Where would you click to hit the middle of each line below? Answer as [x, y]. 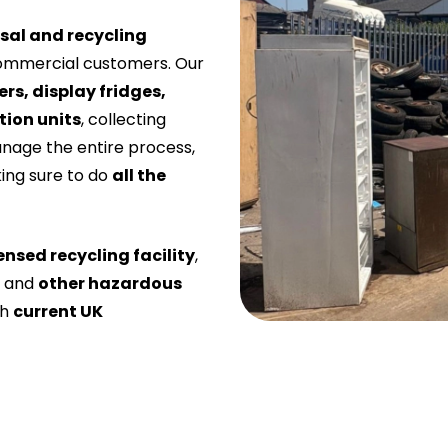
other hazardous [110, 284]
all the [139, 176]
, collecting [123, 120]
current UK [58, 312]
